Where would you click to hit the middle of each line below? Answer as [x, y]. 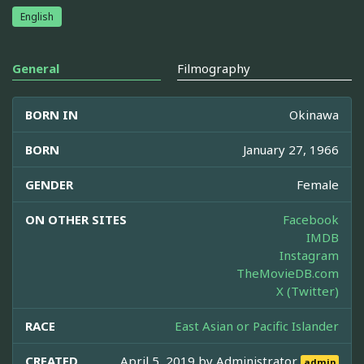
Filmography [214, 68]
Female [318, 184]
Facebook [311, 219]
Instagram [309, 255]
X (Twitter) [308, 290]
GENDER [49, 184]
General [36, 68]
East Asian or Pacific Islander [257, 325]
